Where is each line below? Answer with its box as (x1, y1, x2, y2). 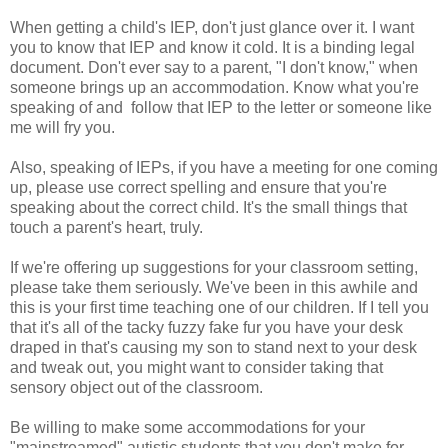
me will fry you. (10, 118, 115, 136)
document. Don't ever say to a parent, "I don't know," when (10, 58, 418, 76)
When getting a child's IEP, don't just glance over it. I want (10, 18, 414, 36)
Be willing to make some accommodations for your (10, 418, 365, 436)
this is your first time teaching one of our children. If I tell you (10, 298, 429, 316)
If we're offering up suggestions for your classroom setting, (10, 258, 418, 276)
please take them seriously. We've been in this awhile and (10, 278, 418, 296)
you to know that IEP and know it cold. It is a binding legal (10, 38, 415, 56)
